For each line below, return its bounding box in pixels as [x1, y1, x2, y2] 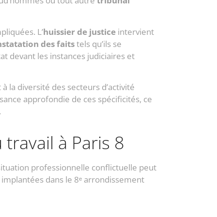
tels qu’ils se [75, 38, 122, 49]
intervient [116, 26, 154, 37]
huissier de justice [43, 26, 116, 37]
